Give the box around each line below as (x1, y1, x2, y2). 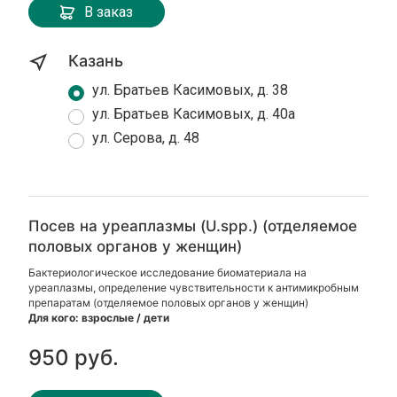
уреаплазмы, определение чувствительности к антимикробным (28, 281, 360, 294)
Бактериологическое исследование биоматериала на (28, 266, 307, 279)
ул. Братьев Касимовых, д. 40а (92, 105, 296, 122)
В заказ (84, 3, 134, 20)
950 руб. (28, 345, 120, 370)
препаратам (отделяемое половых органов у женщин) (28, 296, 309, 309)
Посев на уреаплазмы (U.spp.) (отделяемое (28, 217, 358, 235)
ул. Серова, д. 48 (92, 129, 200, 146)
